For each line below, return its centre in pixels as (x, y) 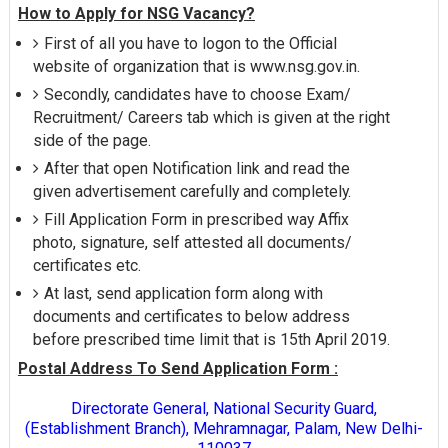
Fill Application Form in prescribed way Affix (196, 220)
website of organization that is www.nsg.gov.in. (196, 67)
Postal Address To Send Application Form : (177, 368)
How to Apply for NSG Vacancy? (136, 14)
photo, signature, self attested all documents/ (192, 243)
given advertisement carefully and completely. (191, 192)
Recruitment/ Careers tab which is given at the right (211, 118)
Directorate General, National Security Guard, (223, 408)
